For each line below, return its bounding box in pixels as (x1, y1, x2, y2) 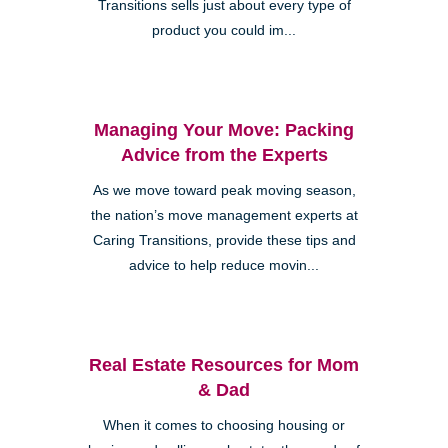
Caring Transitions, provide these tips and (92, 232, 356, 248)
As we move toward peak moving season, (92, 182, 356, 198)
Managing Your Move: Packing (94, 119, 354, 140)
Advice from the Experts (120, 144, 328, 165)
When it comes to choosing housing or (103, 417, 345, 433)
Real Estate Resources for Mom (89, 354, 359, 375)
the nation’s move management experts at (90, 207, 358, 223)
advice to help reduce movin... (129, 257, 319, 273)
